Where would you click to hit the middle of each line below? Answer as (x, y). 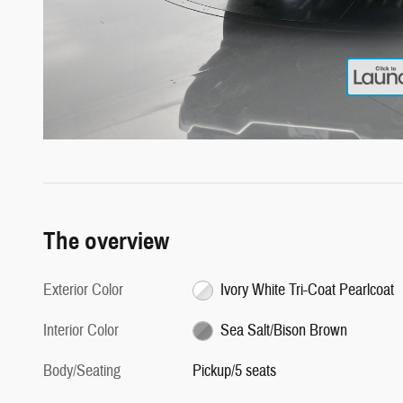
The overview (106, 241)
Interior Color (81, 330)
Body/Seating (82, 371)
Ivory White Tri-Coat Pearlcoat (307, 290)
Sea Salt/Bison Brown (283, 330)
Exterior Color (83, 290)
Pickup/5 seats (235, 371)
